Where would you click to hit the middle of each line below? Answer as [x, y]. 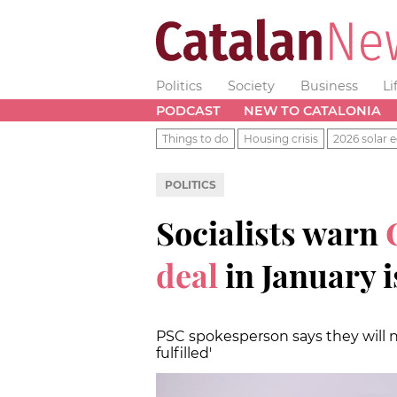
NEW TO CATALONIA [312, 110]
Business [329, 86]
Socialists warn [267, 232]
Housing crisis [281, 138]
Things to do [195, 138]
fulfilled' [184, 353]
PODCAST [188, 110]
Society [251, 86]
